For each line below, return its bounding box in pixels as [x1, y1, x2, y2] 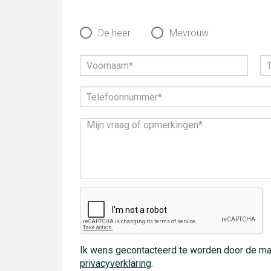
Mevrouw [169, 27, 209, 39]
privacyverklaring [80, 258, 151, 269]
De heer [98, 27, 131, 39]
